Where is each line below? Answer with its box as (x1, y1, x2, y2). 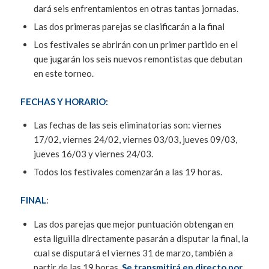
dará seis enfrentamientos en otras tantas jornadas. (33, 2, 238, 14)
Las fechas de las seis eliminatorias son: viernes (33, 119, 222, 131)
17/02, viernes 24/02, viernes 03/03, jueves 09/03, (33, 134, 237, 145)
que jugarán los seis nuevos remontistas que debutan (33, 53, 243, 64)
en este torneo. (33, 67, 94, 79)
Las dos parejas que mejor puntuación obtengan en (33, 219, 234, 230)
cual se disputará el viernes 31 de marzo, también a (33, 247, 233, 259)
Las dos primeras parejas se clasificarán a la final (33, 20, 225, 32)
